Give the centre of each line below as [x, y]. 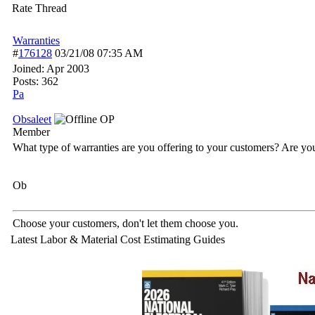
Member [31, 132]
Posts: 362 [36, 81]
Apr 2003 [68, 69]
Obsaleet [32, 119]
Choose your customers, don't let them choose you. [126, 223]
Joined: [30, 69]
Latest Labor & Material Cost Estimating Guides [118, 239]
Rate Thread [39, 8]
